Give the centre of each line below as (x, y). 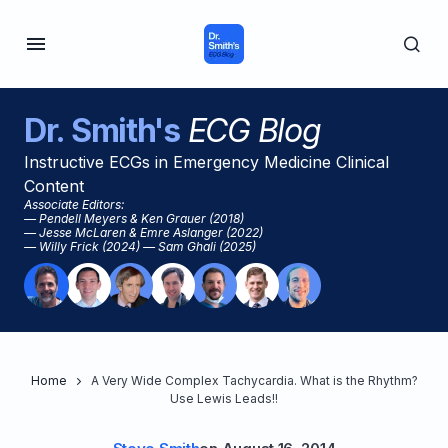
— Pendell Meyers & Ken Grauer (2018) (134, 218)
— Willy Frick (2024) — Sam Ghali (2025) (140, 246)
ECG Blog (250, 130)
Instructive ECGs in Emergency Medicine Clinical (206, 162)
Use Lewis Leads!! (224, 398)
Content (54, 186)
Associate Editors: (74, 204)
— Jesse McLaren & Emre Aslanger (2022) (143, 232)
